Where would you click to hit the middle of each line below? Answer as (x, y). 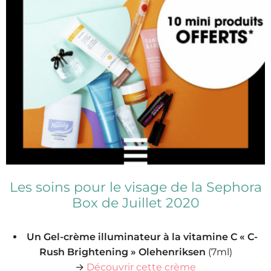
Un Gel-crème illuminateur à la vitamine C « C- (142, 237)
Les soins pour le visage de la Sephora (135, 188)
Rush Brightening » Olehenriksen (122, 252)
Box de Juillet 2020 (135, 203)
